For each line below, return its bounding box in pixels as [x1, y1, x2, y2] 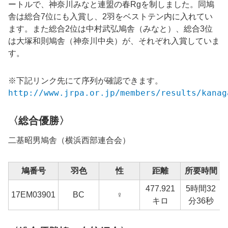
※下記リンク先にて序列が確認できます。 [8, 76, 163, 86]
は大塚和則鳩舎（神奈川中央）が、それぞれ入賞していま [8, 37, 220, 46]
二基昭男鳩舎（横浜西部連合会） [8, 136, 130, 145]
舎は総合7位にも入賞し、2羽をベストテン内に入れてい [8, 12, 213, 21]
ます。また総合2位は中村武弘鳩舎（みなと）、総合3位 [8, 24, 213, 34]
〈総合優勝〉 [8, 115, 69, 127]
